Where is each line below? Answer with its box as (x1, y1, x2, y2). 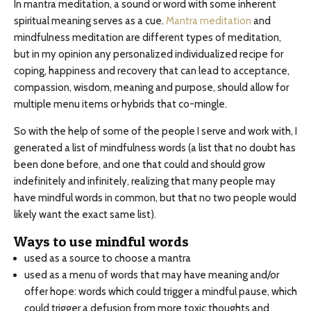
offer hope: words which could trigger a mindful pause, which (24, 285, 297, 298)
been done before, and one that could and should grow (14, 158, 265, 171)
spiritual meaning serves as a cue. (14, 15, 166, 27)
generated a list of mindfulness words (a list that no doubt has (14, 142, 296, 154)
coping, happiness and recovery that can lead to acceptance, (14, 65, 289, 77)
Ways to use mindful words (14, 233, 189, 250)
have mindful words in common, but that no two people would (14, 192, 296, 204)
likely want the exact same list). (14, 208, 156, 221)
